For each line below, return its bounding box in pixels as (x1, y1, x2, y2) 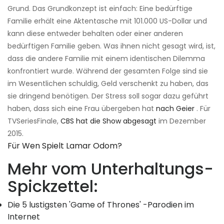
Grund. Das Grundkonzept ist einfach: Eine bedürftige (7, 3, 192, 14)
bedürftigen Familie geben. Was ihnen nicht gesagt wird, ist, (7, 41, 215, 51)
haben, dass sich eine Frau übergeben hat (7, 103, 156, 114)
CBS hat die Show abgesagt (60, 116, 156, 126)
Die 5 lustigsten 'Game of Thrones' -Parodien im (7, 199, 194, 211)
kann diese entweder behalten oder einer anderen (7, 28, 183, 39)
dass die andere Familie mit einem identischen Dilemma (7, 53, 205, 64)
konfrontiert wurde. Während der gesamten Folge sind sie (7, 66, 208, 76)
